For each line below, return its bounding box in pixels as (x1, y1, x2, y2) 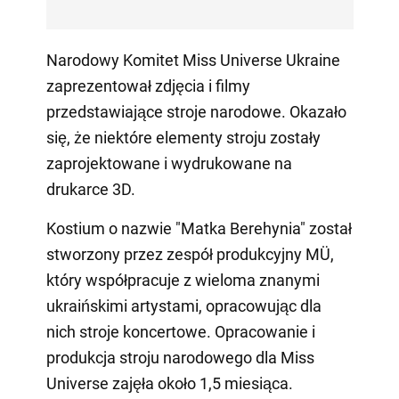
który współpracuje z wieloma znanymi (45, 270, 320, 289)
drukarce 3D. (45, 179, 135, 199)
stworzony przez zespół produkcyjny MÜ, (45, 244, 334, 264)
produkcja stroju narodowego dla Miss (45, 347, 314, 367)
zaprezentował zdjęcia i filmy (45, 76, 250, 95)
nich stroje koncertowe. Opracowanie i (45, 322, 315, 341)
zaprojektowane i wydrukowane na (45, 153, 292, 173)
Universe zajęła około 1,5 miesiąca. (45, 373, 293, 393)
